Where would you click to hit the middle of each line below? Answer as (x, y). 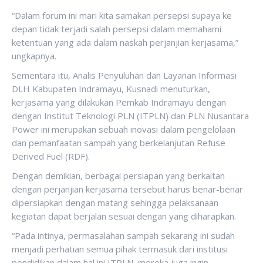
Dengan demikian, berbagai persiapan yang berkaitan (118, 176)
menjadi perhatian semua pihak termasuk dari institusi (120, 249)
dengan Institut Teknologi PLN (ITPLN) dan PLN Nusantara (130, 116)
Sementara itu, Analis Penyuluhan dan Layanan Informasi (124, 75)
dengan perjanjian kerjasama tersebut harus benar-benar (127, 189)
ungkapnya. (34, 56)
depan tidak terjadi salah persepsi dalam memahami (117, 29)
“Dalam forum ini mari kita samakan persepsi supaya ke (122, 15)
